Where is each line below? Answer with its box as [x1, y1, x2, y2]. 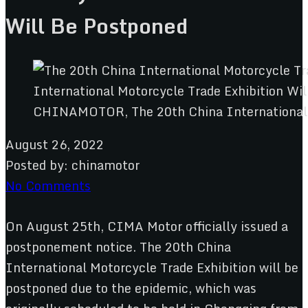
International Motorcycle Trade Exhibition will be [5, 256, 298, 278]
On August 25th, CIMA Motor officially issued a [5, 215, 288, 236]
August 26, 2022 [5, 133, 104, 155]
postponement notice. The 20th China [5, 236, 231, 257]
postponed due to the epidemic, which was [5, 277, 256, 298]
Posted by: [5, 154, 68, 175]
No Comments [5, 175, 91, 196]
